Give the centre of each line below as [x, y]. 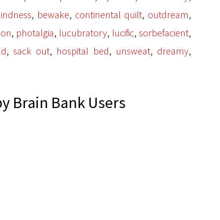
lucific [123, 33]
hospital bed [83, 51]
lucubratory [83, 33]
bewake [53, 14]
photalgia [35, 33]
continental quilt [109, 14]
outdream [168, 14]
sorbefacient [164, 33]
